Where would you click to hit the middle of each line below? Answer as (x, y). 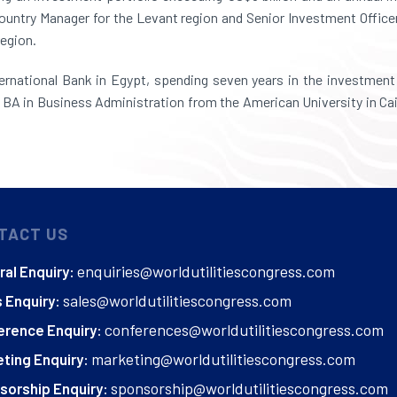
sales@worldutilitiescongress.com (177, 300)
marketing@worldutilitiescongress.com (223, 358)
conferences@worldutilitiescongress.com (244, 329)
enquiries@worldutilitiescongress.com (206, 271)
